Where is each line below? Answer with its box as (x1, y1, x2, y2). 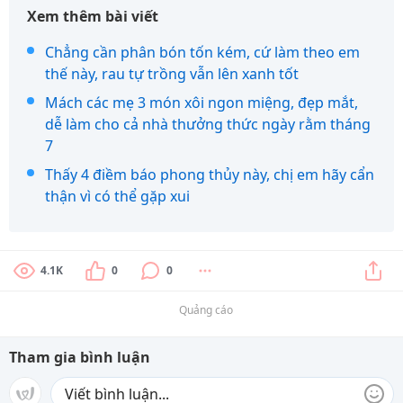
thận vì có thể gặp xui (45, 186, 190, 206)
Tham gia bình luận (9, 347, 150, 367)
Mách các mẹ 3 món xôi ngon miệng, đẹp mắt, (45, 93, 358, 112)
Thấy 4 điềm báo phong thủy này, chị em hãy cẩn (45, 165, 374, 184)
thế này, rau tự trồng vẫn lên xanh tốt (45, 64, 299, 84)
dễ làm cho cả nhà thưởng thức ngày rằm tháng (45, 114, 371, 134)
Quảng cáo (179, 302, 233, 318)
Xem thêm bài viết (27, 6, 158, 26)
